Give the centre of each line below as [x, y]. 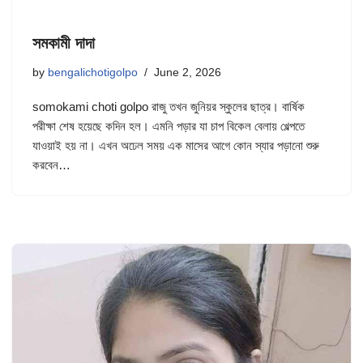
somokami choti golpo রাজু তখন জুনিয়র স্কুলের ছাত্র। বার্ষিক [169, 107]
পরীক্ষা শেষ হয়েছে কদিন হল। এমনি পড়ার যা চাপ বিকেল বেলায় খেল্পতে [169, 126]
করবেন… [53, 165]
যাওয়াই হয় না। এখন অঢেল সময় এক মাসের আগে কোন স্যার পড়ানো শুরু [176, 146]
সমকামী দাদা [64, 43]
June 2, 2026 [188, 73]
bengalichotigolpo [93, 73]
